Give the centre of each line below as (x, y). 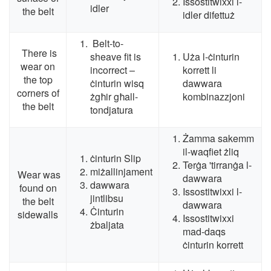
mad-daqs (204, 232)
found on (38, 188)
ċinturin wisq (117, 83)
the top (38, 80)
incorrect (109, 70)
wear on (38, 67)
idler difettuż (209, 15)
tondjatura (112, 110)
